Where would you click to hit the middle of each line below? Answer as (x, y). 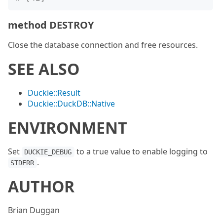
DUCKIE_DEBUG (48, 152)
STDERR (22, 163)
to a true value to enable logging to (141, 151)
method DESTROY (51, 25)
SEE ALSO (44, 69)
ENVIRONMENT (68, 128)
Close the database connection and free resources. (103, 45)
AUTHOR (41, 186)
